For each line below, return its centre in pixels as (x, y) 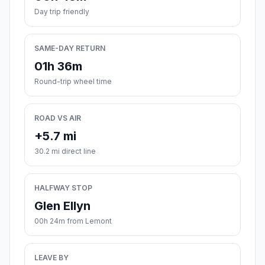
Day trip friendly (62, 12)
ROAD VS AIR (58, 118)
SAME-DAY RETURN (70, 49)
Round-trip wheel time (73, 82)
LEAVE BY (51, 258)
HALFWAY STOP (63, 188)
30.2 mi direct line (65, 151)
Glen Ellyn (62, 206)
